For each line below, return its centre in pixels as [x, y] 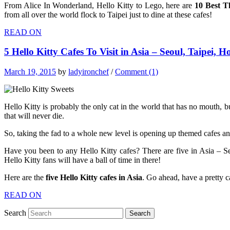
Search [15, 213]
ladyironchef [89, 71]
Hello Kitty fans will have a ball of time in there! [82, 160]
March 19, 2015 [30, 71]
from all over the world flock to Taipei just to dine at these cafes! [108, 14]
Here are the [25, 177]
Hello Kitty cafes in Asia [100, 177]
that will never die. [34, 116]
